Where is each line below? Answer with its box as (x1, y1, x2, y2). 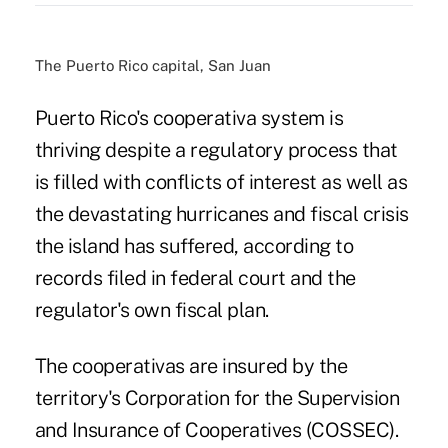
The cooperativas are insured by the (34, 354, 348, 379)
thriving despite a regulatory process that (34, 138, 398, 163)
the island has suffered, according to (34, 234, 354, 259)
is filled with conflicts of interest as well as (34, 170, 408, 195)
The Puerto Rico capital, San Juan (34, 57, 271, 75)
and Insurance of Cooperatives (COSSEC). (34, 418, 399, 443)
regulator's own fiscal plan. (34, 298, 269, 323)
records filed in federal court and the (34, 266, 356, 291)
